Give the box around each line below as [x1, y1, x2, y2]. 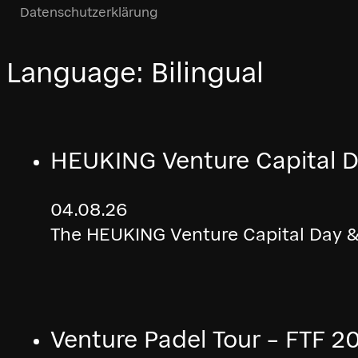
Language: [6, 56, 151, 89]
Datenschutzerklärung [19, 4, 158, 20]
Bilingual [151, 56, 264, 89]
